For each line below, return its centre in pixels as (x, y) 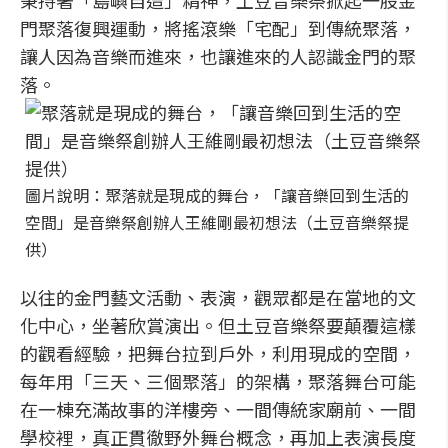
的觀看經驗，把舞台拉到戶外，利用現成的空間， (218, 353)
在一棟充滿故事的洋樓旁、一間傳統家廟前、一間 (218, 409)
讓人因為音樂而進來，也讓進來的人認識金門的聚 (218, 56)
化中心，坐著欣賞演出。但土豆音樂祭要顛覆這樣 (218, 325)
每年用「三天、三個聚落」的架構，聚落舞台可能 (218, 381)
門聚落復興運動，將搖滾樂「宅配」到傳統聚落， (218, 28)
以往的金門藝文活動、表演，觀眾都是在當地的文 (218, 297)
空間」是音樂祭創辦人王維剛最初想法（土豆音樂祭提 (217, 222)
